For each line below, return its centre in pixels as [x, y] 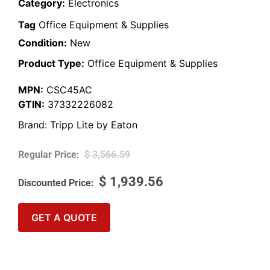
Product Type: [51, 64]
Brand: [34, 125]
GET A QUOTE [64, 217]
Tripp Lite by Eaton [94, 125]
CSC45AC [68, 90]
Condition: [42, 43]
